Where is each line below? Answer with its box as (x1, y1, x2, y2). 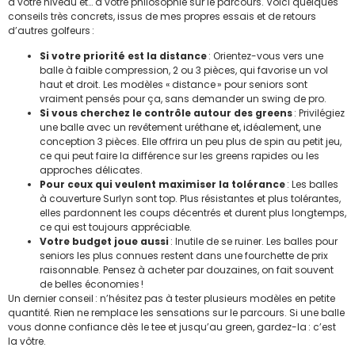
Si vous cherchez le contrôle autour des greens (40, 106, 292, 120)
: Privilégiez (292, 106, 345, 120)
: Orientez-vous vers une (207, 49, 323, 63)
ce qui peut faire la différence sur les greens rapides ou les (40, 149, 319, 163)
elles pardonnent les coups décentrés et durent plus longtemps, (40, 206, 346, 220)
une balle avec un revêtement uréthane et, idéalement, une (40, 120, 321, 135)
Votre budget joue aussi (40, 235, 169, 249)
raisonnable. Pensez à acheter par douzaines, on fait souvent (40, 263, 334, 277)
